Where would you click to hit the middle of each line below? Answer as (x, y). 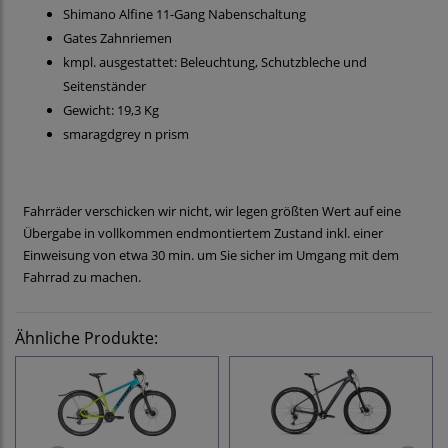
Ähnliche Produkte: (86, 338)
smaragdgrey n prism (126, 134)
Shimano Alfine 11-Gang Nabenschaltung (184, 14)
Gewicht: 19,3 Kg (111, 110)
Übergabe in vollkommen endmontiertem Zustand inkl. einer (203, 233)
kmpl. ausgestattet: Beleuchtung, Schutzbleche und (215, 62)
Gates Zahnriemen (117, 38)
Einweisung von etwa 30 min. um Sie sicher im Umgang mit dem (211, 255)
